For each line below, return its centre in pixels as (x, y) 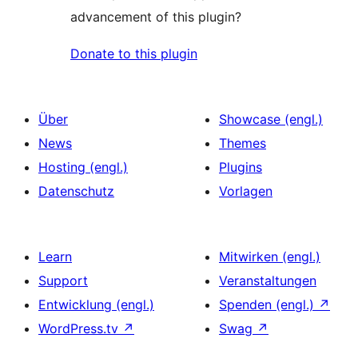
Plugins (241, 167)
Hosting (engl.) (83, 167)
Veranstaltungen (268, 281)
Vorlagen (246, 191)
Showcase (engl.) (271, 119)
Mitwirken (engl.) (270, 257)
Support (63, 281)
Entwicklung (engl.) (96, 305)
